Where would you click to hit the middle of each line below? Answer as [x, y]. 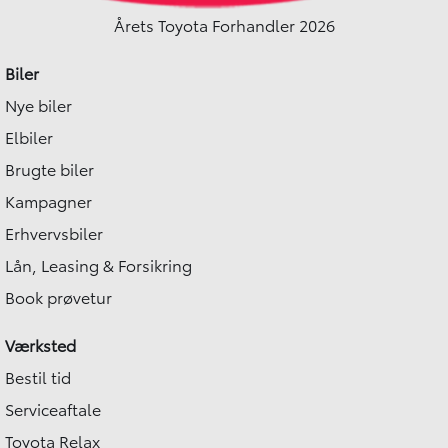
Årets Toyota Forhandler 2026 [224, 24]
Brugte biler [50, 168]
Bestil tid [38, 376]
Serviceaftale [53, 408]
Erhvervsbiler [54, 232]
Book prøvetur [59, 296]
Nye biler [39, 104]
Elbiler [29, 136]
